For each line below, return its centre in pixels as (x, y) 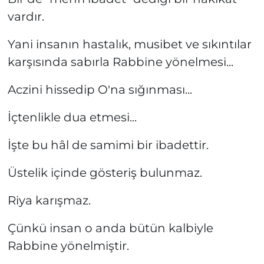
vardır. (26, 16)
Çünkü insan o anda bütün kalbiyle (110, 228)
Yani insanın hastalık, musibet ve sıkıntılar (129, 44)
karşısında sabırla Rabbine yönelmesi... (120, 62)
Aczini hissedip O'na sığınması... (100, 89)
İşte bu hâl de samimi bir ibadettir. (108, 145)
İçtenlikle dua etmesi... (72, 117)
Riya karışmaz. (49, 200)
